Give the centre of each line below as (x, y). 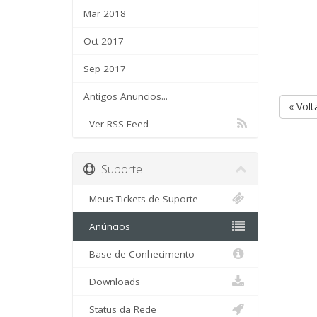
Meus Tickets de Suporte (141, 199)
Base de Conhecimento (139, 254)
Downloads (112, 282)
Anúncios (107, 226)
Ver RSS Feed (116, 124)
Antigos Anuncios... (126, 96)
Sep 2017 (105, 69)
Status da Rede (120, 309)
